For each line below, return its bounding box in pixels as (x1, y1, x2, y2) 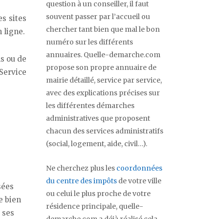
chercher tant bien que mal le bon (46, 25, 160, 34)
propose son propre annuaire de (46, 63, 156, 72)
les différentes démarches (46, 101, 134, 110)
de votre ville (117, 176, 161, 186)
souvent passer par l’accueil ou (46, 12, 150, 22)
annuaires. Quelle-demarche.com (46, 50, 160, 60)
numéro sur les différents (46, 38, 133, 47)
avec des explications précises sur (46, 88, 160, 98)
